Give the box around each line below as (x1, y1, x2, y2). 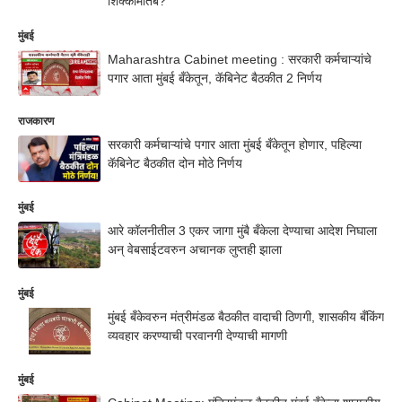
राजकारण (18, 115, 54, 128)
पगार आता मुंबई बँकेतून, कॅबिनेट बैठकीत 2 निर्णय (108, 70, 322, 85)
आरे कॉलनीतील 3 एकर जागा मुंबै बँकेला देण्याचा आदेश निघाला (108, 223, 377, 238)
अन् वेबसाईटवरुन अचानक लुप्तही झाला (108, 242, 282, 257)
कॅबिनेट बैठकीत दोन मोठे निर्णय (108, 156, 242, 171)
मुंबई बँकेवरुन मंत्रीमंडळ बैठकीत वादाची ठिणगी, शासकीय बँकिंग (108, 309, 384, 324)
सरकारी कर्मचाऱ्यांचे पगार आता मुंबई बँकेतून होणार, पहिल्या (108, 137, 362, 153)
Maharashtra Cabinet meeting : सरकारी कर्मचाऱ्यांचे (108, 51, 371, 66)
